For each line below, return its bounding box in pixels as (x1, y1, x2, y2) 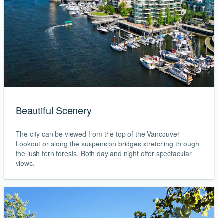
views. (16, 158, 35, 168)
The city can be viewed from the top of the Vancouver (16, 128, 180, 139)
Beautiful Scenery (16, 103, 91, 117)
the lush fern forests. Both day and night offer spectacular (16, 148, 192, 158)
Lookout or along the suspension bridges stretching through (16, 138, 199, 148)
